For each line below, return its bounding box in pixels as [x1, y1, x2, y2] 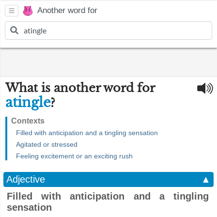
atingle [5, 94, 50, 110]
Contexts [11, 117, 45, 125]
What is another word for [5, 81, 155, 95]
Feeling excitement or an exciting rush [16, 152, 133, 160]
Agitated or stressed [16, 140, 77, 148]
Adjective [6, 174, 45, 185]
